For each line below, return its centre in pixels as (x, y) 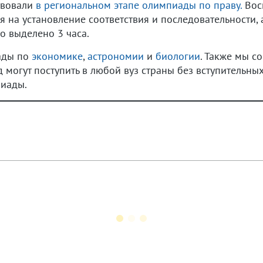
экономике (57, 56)
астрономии (116, 56)
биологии (178, 56)
